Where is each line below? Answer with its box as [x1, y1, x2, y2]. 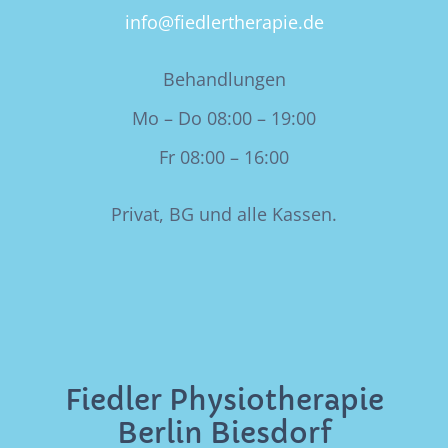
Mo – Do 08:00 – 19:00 [132, 106, 316, 131]
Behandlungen [162, 67, 286, 92]
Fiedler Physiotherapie [64, 383, 384, 419]
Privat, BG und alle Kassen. [111, 202, 337, 227]
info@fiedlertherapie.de [124, 10, 324, 35]
